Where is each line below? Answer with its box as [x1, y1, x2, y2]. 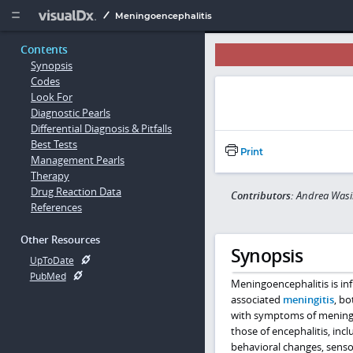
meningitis [282, 292, 334, 307]
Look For [31, 90, 72, 105]
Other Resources [20, 232, 100, 247]
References [31, 200, 82, 215]
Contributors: [230, 188, 296, 203]
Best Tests [31, 137, 77, 152]
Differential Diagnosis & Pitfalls [31, 121, 172, 136]
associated [230, 292, 283, 307]
